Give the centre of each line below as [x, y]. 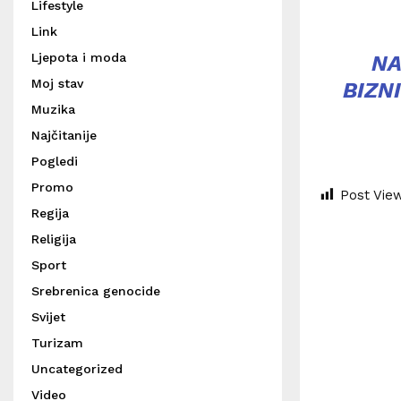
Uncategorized [77, 369]
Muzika [53, 109]
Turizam [57, 343]
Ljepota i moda [79, 57]
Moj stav [57, 83]
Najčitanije [64, 135]
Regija [50, 213]
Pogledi [55, 161]
